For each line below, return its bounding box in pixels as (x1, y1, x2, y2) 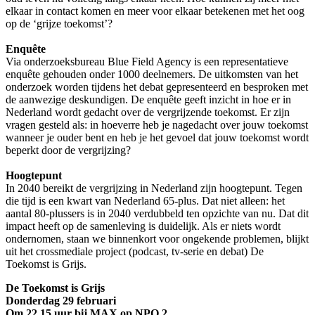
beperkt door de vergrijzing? (6, 143, 134, 156)
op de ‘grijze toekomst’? (6, 17, 115, 30)
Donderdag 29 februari (6, 294, 116, 307)
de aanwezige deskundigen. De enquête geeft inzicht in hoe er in (6, 93, 291, 105)
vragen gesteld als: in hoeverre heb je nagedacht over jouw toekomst (6, 118, 308, 131)
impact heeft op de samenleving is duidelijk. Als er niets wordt (6, 219, 281, 232)
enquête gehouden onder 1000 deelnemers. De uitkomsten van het (6, 67, 298, 80)
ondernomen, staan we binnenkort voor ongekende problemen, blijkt (6, 232, 309, 245)
